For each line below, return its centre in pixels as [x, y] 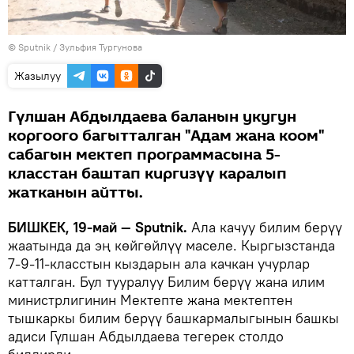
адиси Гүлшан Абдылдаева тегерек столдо [146, 336]
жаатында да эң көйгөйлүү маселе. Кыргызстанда [171, 245]
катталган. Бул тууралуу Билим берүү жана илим [166, 281]
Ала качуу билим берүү [265, 227]
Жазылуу [38, 75]
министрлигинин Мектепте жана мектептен [150, 299]
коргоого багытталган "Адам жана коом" [166, 136]
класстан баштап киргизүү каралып [147, 173]
